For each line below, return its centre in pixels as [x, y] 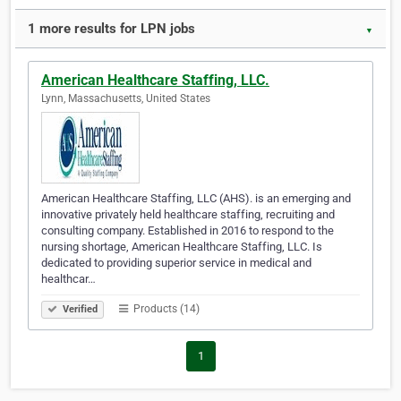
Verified [79, 310]
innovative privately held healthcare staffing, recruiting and [188, 215]
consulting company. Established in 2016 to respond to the [188, 231]
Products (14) [165, 309]
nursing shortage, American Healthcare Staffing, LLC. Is [182, 247]
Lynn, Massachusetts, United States [126, 99]
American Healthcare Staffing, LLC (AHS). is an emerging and [196, 199]
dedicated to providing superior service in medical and [176, 263]
